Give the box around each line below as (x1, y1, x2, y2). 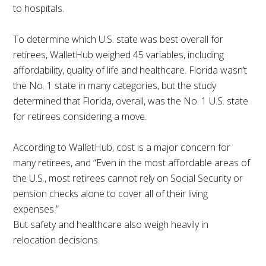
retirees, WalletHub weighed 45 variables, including (13, 48, 224, 62)
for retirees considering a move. (13, 110, 147, 123)
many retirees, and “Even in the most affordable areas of (13, 156, 251, 170)
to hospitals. (13, 2, 65, 15)
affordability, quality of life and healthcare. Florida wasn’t (13, 64, 248, 77)
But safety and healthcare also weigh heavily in (13, 218, 209, 232)
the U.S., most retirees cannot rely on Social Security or (13, 172, 243, 185)
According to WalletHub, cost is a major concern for (13, 141, 231, 154)
